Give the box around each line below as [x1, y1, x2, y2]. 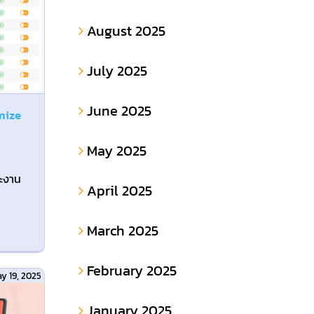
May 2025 [86, 140, 146, 162]
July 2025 [86, 60, 147, 82]
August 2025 [86, 20, 165, 42]
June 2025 [86, 100, 151, 122]
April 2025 [86, 180, 152, 202]
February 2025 [86, 260, 177, 282]
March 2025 [86, 220, 158, 242]
